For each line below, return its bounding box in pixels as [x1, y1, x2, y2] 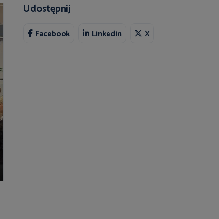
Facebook [35, 27, 70, 41]
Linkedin [92, 27, 122, 41]
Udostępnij [23, 1, 71, 17]
